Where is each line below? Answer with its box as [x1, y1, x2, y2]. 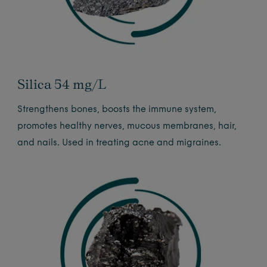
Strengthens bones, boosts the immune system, [17, 105, 217, 115]
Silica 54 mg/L [17, 76, 107, 92]
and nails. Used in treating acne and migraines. [17, 139, 222, 148]
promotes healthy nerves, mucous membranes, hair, [17, 122, 237, 132]
